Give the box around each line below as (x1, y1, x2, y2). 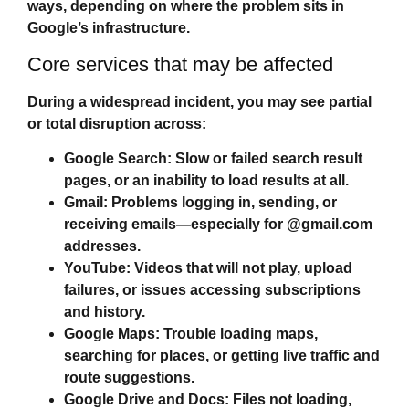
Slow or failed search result (172, 151, 362, 167)
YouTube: (64, 260, 131, 277)
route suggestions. (64, 370, 194, 386)
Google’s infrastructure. (27, 20, 190, 37)
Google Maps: (64, 326, 160, 342)
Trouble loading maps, (160, 326, 318, 342)
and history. (64, 304, 145, 320)
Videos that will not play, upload (131, 260, 352, 277)
